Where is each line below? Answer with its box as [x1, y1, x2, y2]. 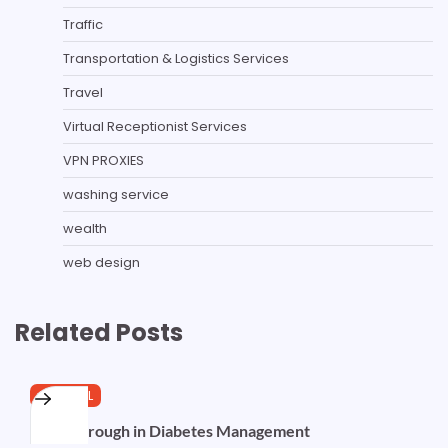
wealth [63, 218, 107, 238]
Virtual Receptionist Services [63, 116, 247, 136]
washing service [63, 184, 169, 204]
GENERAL [37, 387, 94, 405]
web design [63, 252, 140, 272]
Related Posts [15, 316, 183, 350]
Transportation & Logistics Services [63, 48, 289, 68]
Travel [63, 82, 103, 102]
